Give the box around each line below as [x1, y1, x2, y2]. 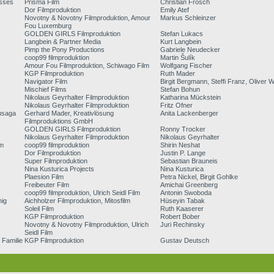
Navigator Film [24, 78, 68, 85]
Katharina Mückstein [160, 94, 221, 101]
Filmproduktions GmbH [24, 117, 94, 125]
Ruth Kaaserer [160, 205, 204, 212]
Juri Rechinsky [160, 221, 205, 228]
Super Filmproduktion [24, 157, 88, 165]
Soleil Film [24, 205, 54, 212]
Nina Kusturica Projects [24, 165, 95, 172]
